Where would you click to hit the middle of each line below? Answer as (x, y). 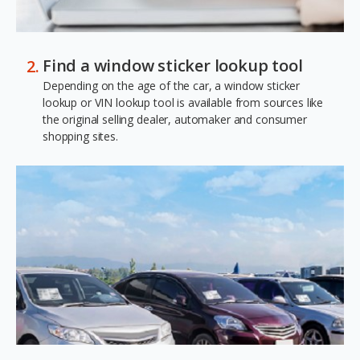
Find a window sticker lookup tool (173, 66)
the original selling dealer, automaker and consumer (175, 120)
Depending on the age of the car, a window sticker (172, 86)
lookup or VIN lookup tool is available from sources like (183, 103)
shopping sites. (80, 137)
